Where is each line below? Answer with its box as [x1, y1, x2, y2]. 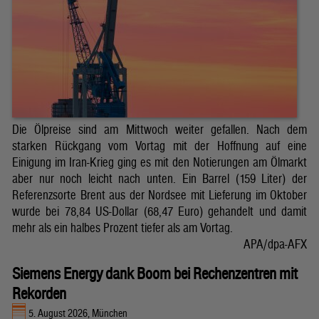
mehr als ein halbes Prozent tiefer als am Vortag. [12, 220, 233, 236]
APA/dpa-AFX [244, 236, 307, 252]
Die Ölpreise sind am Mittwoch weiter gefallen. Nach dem [12, 122, 307, 137]
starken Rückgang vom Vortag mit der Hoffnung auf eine [12, 138, 307, 154]
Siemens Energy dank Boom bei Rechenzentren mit [12, 264, 298, 283]
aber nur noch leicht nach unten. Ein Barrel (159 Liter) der [12, 171, 307, 187]
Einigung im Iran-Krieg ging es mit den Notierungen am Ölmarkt [12, 155, 307, 170]
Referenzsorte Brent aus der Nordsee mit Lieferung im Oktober [12, 187, 307, 203]
